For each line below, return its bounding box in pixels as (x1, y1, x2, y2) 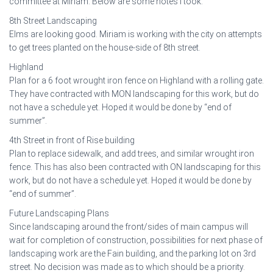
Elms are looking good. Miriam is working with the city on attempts (9, 29, 262, 39)
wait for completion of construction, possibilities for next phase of (9, 235, 263, 245)
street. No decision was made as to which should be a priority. (9, 262, 245, 272)
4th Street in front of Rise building (9, 135, 135, 145)
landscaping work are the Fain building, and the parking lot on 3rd (9, 249, 256, 258)
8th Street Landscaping (9, 16, 97, 26)
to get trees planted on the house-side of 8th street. (9, 43, 200, 52)
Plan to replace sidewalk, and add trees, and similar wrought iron (9, 149, 254, 158)
